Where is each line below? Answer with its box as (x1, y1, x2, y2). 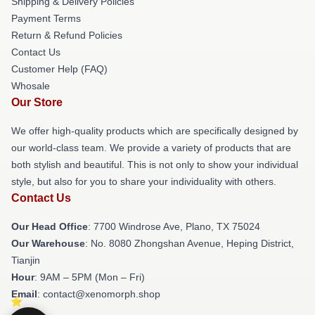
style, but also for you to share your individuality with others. (11, 175, 276, 187)
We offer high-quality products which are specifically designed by (11, 124, 298, 136)
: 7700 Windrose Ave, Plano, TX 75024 (88, 220, 260, 232)
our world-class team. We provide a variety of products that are (11, 141, 291, 153)
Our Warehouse (11, 237, 85, 249)
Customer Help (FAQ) (11, 63, 108, 75)
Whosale (11, 79, 50, 91)
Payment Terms (11, 12, 81, 24)
